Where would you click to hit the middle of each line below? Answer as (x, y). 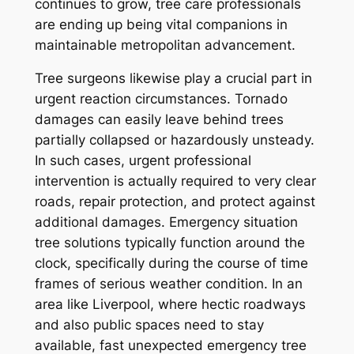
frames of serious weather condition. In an (168, 284)
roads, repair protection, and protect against (175, 202)
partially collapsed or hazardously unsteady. (174, 140)
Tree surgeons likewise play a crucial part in (173, 79)
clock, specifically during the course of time (171, 264)
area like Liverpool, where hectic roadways (170, 305)
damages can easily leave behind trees (159, 120)
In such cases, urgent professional (143, 161)
